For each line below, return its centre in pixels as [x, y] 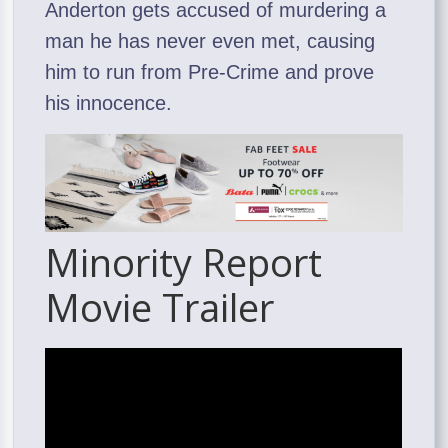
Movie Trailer [160, 307]
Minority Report [184, 262]
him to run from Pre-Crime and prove [210, 72]
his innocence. [109, 103]
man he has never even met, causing [210, 41]
